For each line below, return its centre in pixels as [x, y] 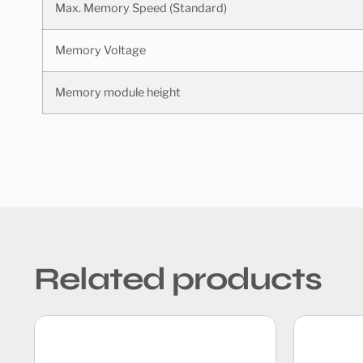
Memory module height [118, 92]
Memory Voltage [100, 50]
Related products [178, 279]
